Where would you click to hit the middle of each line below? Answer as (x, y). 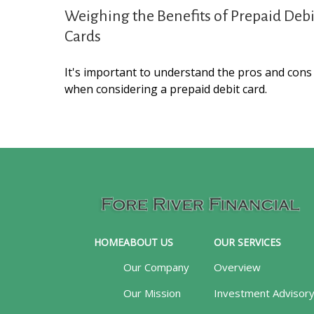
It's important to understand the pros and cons (188, 73)
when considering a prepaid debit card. (166, 89)
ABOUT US (149, 242)
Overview (238, 267)
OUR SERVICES (248, 242)
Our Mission (152, 293)
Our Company (157, 267)
